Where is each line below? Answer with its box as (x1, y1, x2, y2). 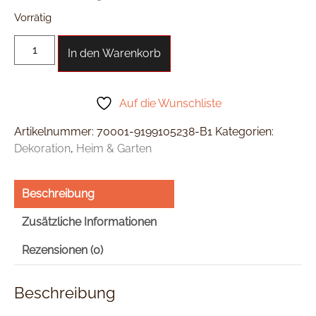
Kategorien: (215, 124, 274, 138)
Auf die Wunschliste (119, 96, 221, 110)
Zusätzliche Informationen (22, 214, 157, 229)
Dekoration (14, 141, 71, 155)
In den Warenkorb (68, 46, 162, 60)
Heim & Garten (76, 141, 152, 155)
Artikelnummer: (14, 124, 97, 138)
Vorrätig (14, 11, 51, 23)
